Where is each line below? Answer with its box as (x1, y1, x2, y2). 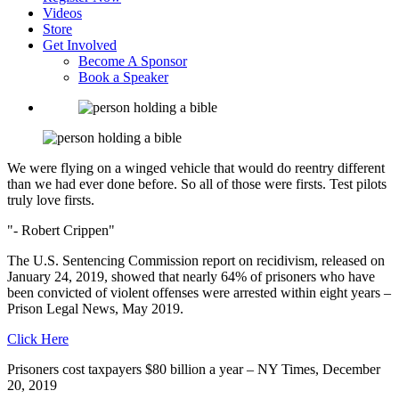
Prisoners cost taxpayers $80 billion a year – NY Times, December (7, 362, 380, 377)
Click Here (7, 331, 69, 346)
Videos (43, 5, 82, 20)
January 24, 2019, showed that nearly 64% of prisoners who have (7, 269, 375, 284)
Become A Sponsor (78, 53, 187, 69)
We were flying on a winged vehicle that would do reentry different (7, 160, 385, 175)
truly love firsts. (7, 192, 94, 208)
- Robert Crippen (13, 223, 109, 238)
